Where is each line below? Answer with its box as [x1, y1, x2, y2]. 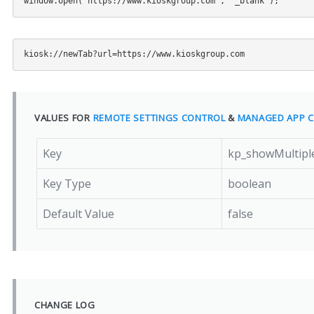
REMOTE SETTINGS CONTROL [93, 111, 226, 124]
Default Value [43, 205, 115, 221]
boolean [228, 175, 272, 191]
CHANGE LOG [34, 298, 95, 311]
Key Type [43, 175, 92, 191]
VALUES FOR [34, 111, 93, 124]
